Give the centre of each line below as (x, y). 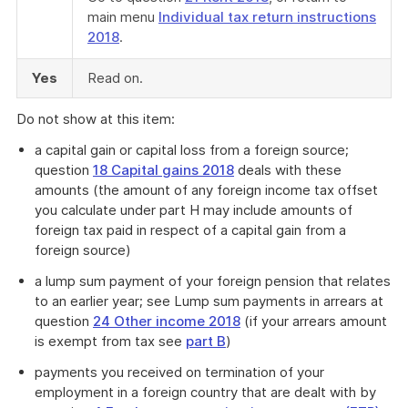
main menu (123, 17)
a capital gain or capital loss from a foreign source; (192, 150)
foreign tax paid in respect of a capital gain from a (190, 230)
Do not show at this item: (96, 119)
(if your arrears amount (314, 321)
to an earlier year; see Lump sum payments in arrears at (209, 301)
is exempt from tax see (110, 341)
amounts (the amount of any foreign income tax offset (206, 190)
